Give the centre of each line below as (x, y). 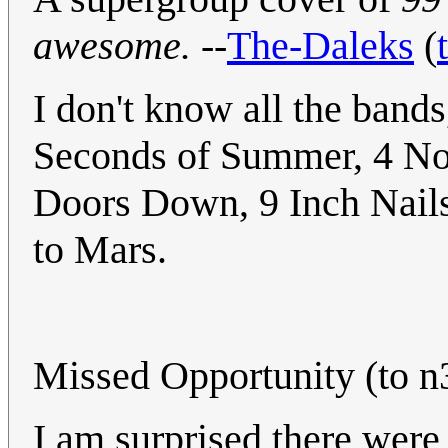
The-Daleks (320, 46)
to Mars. (100, 250)
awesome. (112, 46)
